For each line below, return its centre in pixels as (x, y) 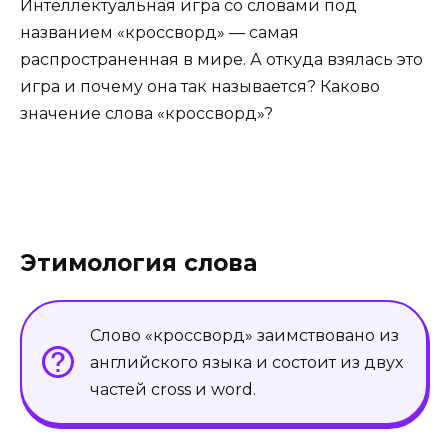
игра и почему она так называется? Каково (200, 86)
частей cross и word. (173, 389)
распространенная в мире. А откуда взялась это (221, 59)
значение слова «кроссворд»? (146, 113)
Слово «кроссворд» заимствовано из (244, 335)
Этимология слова (138, 262)
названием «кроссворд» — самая (159, 32)
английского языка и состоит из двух (246, 362)
